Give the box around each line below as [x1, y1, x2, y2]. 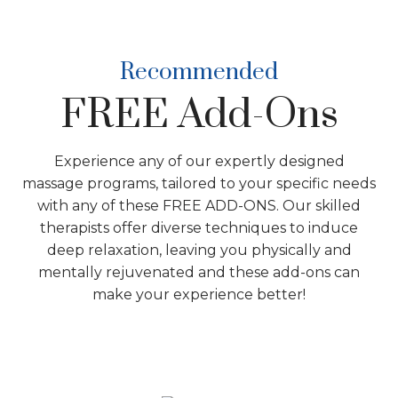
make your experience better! [92, 286, 306, 304]
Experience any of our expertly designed [53, 153, 345, 171]
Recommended [120, 58, 278, 88]
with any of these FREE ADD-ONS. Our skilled [37, 197, 361, 215]
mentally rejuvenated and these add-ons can [38, 264, 360, 282]
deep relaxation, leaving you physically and [46, 242, 352, 259]
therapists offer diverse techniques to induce [40, 219, 358, 237]
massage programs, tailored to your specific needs [22, 175, 376, 193]
